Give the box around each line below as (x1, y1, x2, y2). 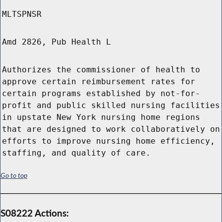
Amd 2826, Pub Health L (2, 37, 111, 47)
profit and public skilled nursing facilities (2, 101, 220, 111)
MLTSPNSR (2, 9, 42, 19)
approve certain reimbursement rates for (2, 77, 195, 87)
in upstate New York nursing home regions (2, 112, 200, 122)
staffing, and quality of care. (2, 148, 151, 158)
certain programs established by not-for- (2, 89, 200, 99)
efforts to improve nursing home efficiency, (2, 136, 215, 146)
